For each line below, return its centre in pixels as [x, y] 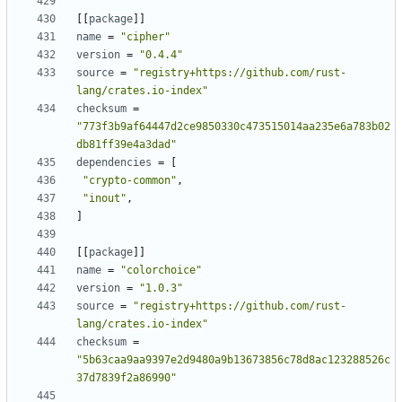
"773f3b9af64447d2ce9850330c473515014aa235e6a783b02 [233, 127]
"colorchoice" [161, 271]
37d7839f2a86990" [127, 378]
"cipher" [145, 37]
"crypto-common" [130, 181]
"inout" [105, 199]
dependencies [114, 163]
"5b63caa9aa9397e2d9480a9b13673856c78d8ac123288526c [233, 360]
